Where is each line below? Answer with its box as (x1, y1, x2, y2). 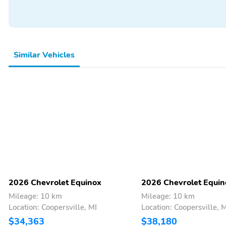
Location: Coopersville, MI (9, 202, 97, 212)
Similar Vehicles (14, 49, 75, 61)
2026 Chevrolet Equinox (9, 177, 101, 188)
